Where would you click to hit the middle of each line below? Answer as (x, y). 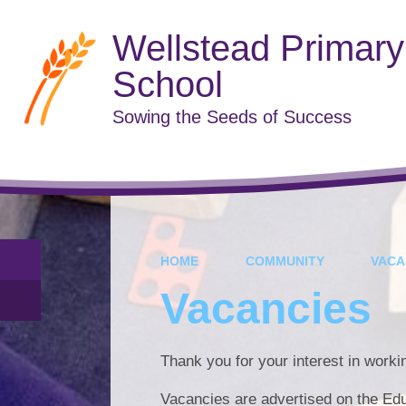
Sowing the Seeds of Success (232, 116)
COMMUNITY (285, 261)
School (167, 84)
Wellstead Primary (258, 48)
